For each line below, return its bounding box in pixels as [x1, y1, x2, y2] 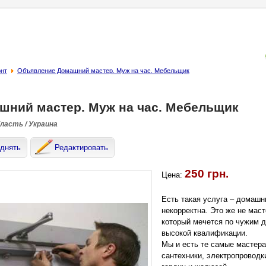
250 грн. [185, 167, 229, 180]
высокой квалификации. [161, 229, 248, 237]
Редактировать [55, 143, 108, 152]
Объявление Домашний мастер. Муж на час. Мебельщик [17, 67, 189, 74]
